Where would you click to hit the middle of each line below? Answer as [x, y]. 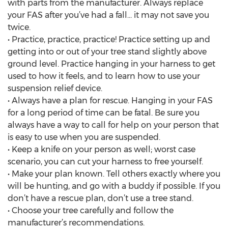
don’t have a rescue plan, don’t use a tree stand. [101, 198]
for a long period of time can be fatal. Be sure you [104, 113]
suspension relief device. [55, 88]
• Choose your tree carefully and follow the [91, 210]
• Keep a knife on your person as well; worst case [102, 149]
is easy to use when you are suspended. [84, 137]
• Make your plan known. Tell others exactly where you [114, 174]
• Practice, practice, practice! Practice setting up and [109, 39]
